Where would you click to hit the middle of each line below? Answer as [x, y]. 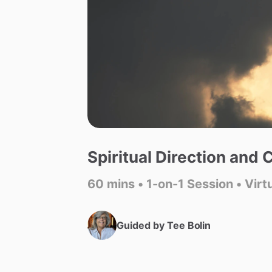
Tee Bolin [189, 226]
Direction [191, 157]
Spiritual [120, 157]
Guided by [142, 226]
